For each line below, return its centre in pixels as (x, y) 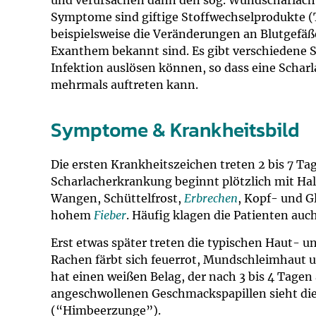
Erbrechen (211, 198)
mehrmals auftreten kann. (124, 85)
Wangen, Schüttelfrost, (117, 198)
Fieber (110, 215)
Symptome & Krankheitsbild (175, 130)
